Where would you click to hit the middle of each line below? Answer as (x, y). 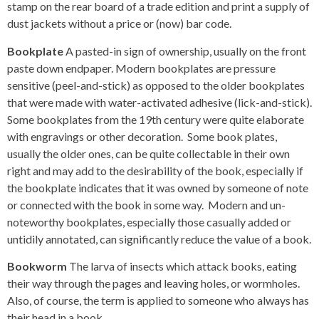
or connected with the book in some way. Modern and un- (146, 204)
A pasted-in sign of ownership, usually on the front (186, 51)
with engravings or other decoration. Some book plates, (142, 136)
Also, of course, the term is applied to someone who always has (158, 300)
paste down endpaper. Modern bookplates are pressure (141, 68)
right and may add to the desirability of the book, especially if (155, 170)
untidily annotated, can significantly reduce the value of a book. (159, 239)
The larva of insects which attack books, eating (183, 266)
